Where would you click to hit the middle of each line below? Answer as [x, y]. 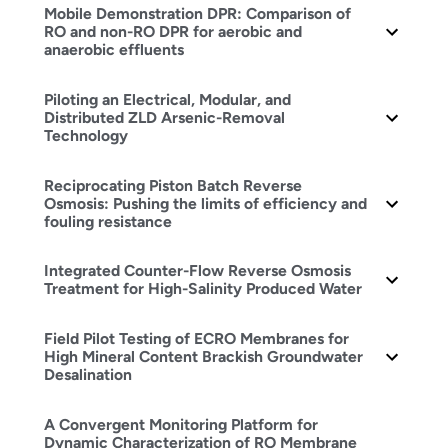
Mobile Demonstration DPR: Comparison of [197, 14]
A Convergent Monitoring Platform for [180, 424]
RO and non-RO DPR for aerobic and [172, 32]
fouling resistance [107, 221]
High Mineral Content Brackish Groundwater [203, 357]
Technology [85, 136]
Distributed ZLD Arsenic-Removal [164, 118]
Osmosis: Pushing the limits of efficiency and [205, 203]
